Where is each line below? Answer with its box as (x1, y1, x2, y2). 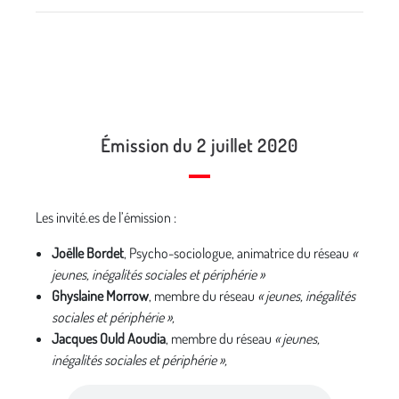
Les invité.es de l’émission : (36, 208, 176, 226)
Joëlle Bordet (52, 244, 124, 262)
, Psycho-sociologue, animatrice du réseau (124, 244, 352, 262)
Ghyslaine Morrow (52, 287, 149, 305)
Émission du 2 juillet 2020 (101, 134, 298, 157)
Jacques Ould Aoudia (52, 330, 166, 347)
